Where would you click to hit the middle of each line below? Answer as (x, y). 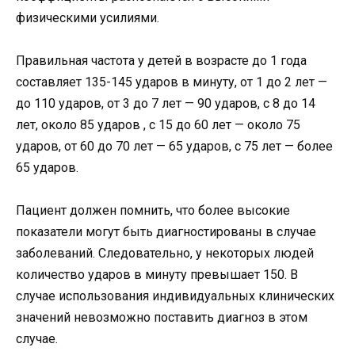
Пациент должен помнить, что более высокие (153, 210)
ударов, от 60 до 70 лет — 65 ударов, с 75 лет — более (174, 146)
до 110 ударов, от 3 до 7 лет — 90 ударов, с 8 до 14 (166, 103)
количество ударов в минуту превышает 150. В (157, 274)
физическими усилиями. (88, 17)
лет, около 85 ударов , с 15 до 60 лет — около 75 (158, 124)
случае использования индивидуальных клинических (175, 296)
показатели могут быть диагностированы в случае (166, 231)
